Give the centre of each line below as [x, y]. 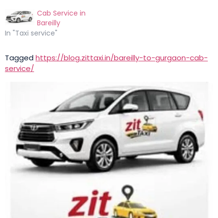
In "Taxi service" [31, 109]
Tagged [20, 133]
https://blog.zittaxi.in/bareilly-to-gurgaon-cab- [122, 133]
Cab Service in [62, 89]
